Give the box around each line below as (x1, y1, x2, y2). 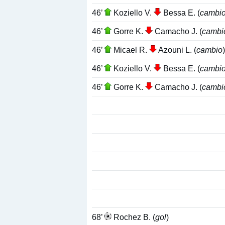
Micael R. (111, 45, 149, 54)
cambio (196, 45, 222, 54)
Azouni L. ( (157, 45, 196, 54)
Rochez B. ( (111, 212, 155, 221)
